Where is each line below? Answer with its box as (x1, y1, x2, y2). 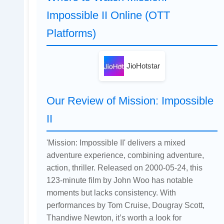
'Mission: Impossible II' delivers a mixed (46, 138, 185, 147)
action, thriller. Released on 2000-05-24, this (46, 163, 202, 172)
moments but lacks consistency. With (46, 188, 176, 197)
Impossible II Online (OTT (46, 9, 170, 22)
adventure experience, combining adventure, (46, 150, 204, 160)
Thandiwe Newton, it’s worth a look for (46, 213, 181, 222)
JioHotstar (126, 62, 160, 70)
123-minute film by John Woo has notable (46, 175, 193, 185)
